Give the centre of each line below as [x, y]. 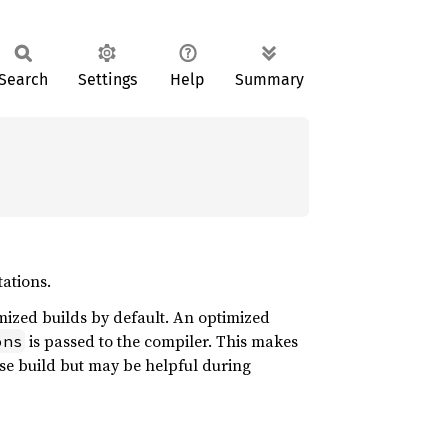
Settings [107, 79]
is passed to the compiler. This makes [161, 341]
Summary [269, 79]
